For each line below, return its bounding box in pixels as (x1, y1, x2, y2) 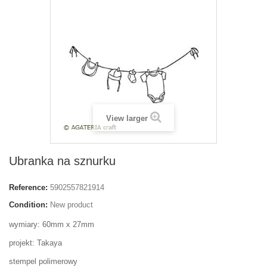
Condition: (9, 200, 48, 209)
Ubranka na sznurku (9, 154, 116, 167)
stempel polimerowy (9, 257, 77, 266)
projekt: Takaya (9, 238, 62, 247)
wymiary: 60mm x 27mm (9, 220, 94, 229)
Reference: (9, 183, 48, 192)
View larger (105, 114, 148, 123)
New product (50, 200, 93, 209)
